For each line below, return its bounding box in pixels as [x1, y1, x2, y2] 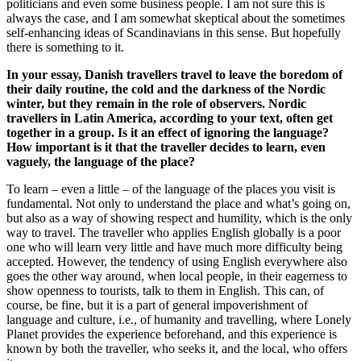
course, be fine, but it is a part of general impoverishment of [6, 297, 308, 312]
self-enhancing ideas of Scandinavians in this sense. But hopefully [6, 25, 341, 39]
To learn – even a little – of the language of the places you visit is [6, 181, 335, 196]
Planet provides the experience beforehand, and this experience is [6, 326, 337, 341]
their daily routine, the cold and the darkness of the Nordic [6, 81, 326, 96]
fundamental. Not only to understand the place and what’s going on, [6, 196, 351, 210]
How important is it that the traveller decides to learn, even [6, 139, 326, 154]
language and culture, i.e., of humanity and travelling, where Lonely [6, 312, 351, 326]
